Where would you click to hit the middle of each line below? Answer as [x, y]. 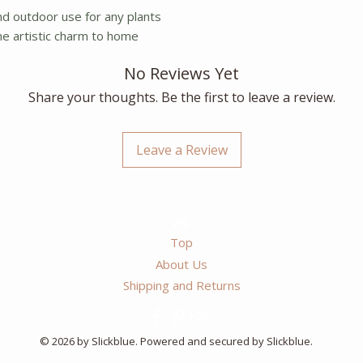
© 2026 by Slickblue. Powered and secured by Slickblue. [176, 341]
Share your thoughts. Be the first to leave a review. [181, 97]
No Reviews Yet [181, 73]
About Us [181, 264]
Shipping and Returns [181, 285]
